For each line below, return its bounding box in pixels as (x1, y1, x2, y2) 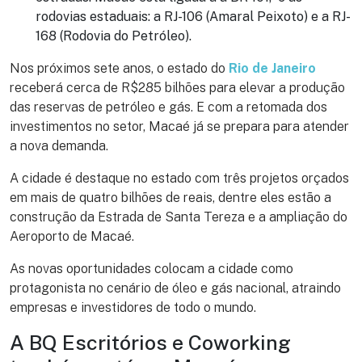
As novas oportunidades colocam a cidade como (10, 261, 293, 277)
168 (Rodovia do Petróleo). (36, 28, 192, 44)
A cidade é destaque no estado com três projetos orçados (10, 170, 349, 187)
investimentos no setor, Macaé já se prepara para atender (10, 119, 349, 135)
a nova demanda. (10, 138, 108, 154)
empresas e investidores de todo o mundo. (10, 300, 256, 316)
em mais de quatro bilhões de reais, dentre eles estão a (10, 190, 331, 206)
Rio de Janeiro (229, 61, 316, 77)
